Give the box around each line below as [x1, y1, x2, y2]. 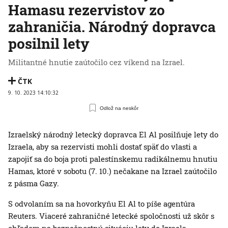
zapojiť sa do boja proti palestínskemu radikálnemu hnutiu [8, 154, 217, 164]
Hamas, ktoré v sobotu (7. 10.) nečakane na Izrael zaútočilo [8, 166, 217, 177]
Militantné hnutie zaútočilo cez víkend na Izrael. [8, 57, 185, 68]
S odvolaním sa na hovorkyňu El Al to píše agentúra [8, 198, 195, 209]
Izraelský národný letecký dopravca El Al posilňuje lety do [8, 129, 218, 140]
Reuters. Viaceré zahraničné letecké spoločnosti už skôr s [8, 211, 214, 221]
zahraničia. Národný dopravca [8, 17, 216, 37]
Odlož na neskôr [100, 105, 139, 111]
